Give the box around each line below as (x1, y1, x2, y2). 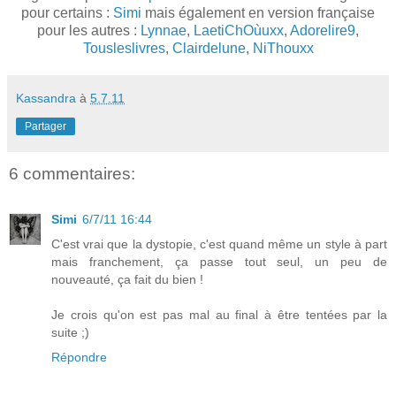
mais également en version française (141, 4, 375, 20)
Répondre (51, 350, 107, 365)
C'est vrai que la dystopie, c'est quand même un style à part (51, 237, 387, 252)
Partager (25, 119, 66, 133)
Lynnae (141, 22, 187, 38)
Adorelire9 (290, 22, 355, 38)
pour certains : (21, 4, 113, 20)
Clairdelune (171, 40, 246, 56)
